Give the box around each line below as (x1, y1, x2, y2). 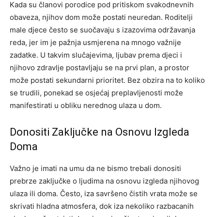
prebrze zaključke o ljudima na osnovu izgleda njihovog (10, 176, 199, 186)
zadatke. (10, 50, 40, 60)
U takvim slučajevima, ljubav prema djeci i (40, 50, 182, 60)
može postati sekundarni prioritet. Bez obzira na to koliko (10, 76, 205, 85)
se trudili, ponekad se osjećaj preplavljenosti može (10, 88, 183, 98)
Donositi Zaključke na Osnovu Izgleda (10, 126, 189, 139)
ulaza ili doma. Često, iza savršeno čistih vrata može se (10, 189, 198, 199)
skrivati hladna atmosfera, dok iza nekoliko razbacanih (10, 201, 194, 211)
